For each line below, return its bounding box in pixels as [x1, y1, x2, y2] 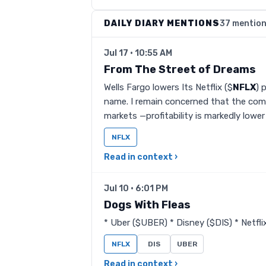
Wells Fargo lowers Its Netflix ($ [104, 82, 233, 93]
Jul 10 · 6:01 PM [104, 183, 168, 194]
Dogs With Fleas [104, 198, 191, 211]
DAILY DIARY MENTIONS [104, 18, 220, 28]
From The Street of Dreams [104, 63, 256, 76]
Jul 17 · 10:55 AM [104, 48, 172, 58]
